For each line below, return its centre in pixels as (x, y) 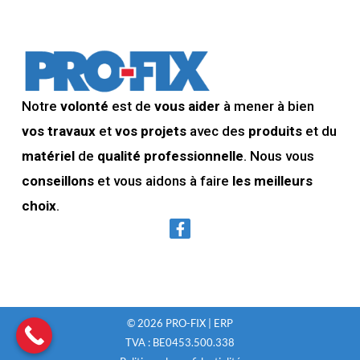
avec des (217, 131)
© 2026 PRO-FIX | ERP (180, 323)
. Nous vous (278, 155)
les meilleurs (272, 180)
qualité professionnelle (170, 155)
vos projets (150, 131)
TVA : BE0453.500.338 (180, 343)
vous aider (188, 106)
